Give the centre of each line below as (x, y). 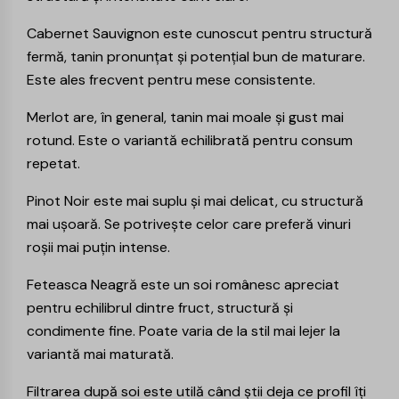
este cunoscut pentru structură (266, 33)
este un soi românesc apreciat (238, 284)
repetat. (53, 163)
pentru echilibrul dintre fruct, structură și (160, 307)
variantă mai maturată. (100, 354)
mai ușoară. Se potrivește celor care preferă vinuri (189, 224)
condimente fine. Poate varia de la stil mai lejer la (183, 330)
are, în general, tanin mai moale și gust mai (207, 117)
